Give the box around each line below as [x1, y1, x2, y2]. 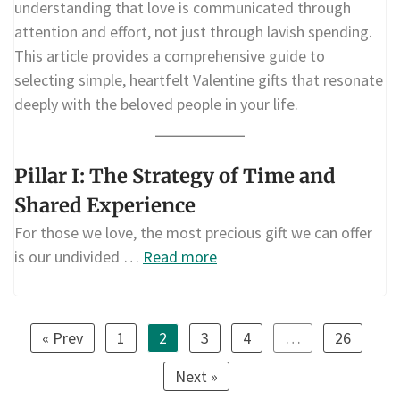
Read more [143, 246, 217, 267]
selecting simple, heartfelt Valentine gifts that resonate [14, 70, 383, 91]
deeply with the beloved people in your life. [14, 94, 298, 115]
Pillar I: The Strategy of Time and [14, 162, 336, 188]
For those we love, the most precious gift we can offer [14, 221, 372, 243]
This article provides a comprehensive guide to [14, 46, 325, 67]
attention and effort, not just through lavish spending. [14, 21, 372, 43]
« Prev [42, 327, 83, 348]
